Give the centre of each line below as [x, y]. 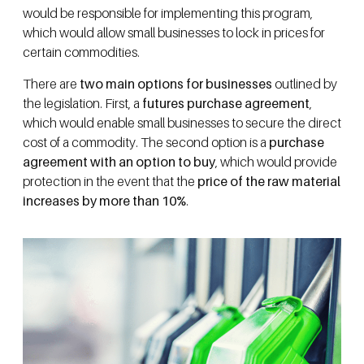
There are [50, 83]
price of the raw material [268, 181]
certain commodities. [81, 52]
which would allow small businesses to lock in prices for [174, 33]
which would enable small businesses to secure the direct [182, 122]
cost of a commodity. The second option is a [145, 142]
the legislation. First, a [82, 103]
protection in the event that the [109, 181]
